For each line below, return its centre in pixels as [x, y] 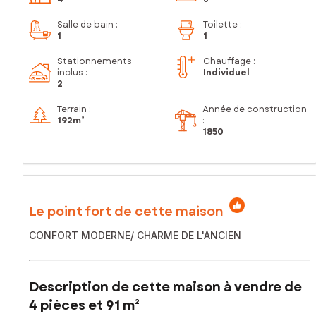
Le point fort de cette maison [126, 211]
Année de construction [255, 110]
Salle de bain [85, 25]
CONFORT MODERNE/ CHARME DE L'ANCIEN [135, 235]
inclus [70, 73]
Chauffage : [229, 62]
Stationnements [95, 62]
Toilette [220, 25]
